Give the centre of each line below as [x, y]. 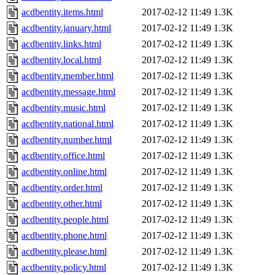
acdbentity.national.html [68, 124]
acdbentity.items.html [62, 12]
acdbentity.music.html [64, 108]
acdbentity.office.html [63, 156]
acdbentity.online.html [64, 172]
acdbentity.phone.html [64, 236]
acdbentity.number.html [67, 140]
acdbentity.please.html [64, 252]
